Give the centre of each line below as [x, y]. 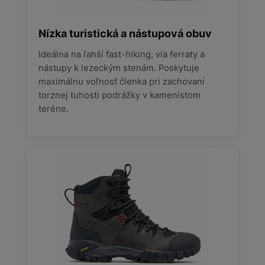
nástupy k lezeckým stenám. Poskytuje [119, 68]
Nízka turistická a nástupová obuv [125, 33]
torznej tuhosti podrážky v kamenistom [119, 95]
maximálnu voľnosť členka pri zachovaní [121, 81]
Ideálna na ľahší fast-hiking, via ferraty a [121, 54]
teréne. [53, 109]
